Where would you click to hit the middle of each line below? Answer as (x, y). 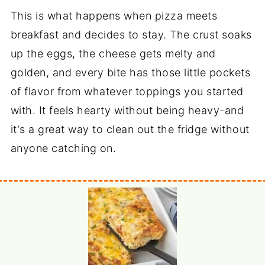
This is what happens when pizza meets (114, 15)
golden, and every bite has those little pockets (130, 72)
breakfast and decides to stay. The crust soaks (131, 34)
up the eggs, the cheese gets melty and (113, 53)
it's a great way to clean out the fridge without (130, 129)
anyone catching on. (63, 148)
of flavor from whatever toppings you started (127, 91)
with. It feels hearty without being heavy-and (127, 110)
